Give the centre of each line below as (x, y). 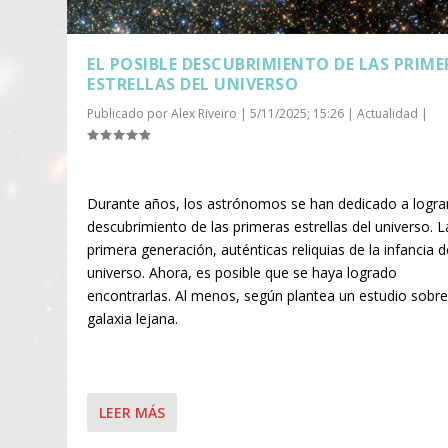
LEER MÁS (132, 412)
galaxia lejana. (133, 319)
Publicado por (129, 113)
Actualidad (388, 113)
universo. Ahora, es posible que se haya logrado (242, 273)
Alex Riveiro (204, 113)
